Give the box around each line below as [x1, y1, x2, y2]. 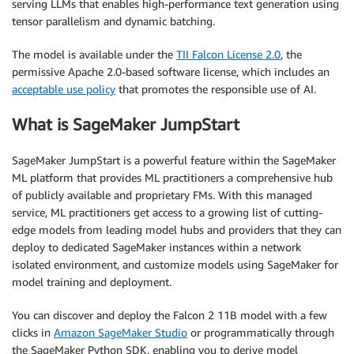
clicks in [12, 325, 54, 339]
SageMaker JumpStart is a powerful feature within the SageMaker [12, 153, 336, 167]
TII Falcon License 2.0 [176, 47, 281, 61]
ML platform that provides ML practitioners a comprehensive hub [12, 170, 333, 184]
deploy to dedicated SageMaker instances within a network [12, 239, 301, 254]
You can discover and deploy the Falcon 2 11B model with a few [12, 307, 327, 322]
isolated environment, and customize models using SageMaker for [12, 257, 338, 271]
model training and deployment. [12, 274, 171, 288]
